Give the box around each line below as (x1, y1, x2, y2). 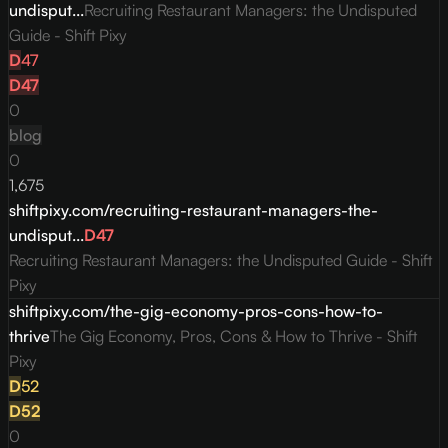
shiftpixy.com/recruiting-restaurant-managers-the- (9, 200, 378, 221)
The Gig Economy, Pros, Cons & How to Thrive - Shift (50, 326, 417, 347)
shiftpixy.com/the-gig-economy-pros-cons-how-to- (9, 301, 383, 322)
